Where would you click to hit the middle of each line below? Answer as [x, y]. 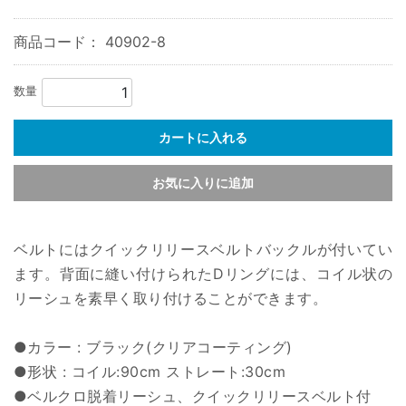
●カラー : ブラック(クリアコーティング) [153, 347]
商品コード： [59, 42]
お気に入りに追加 [203, 183]
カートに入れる [203, 137]
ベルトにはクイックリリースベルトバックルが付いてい [203, 249]
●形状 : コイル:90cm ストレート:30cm [150, 372]
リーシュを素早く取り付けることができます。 [171, 298]
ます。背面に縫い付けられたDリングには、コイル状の [203, 274]
